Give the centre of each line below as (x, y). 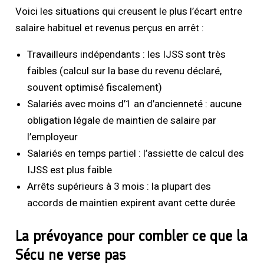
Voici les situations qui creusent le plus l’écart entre (129, 11)
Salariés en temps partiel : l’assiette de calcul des (136, 154)
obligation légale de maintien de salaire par (122, 121)
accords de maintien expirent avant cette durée (131, 203)
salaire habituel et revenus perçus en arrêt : (110, 28)
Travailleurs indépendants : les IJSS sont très (127, 55)
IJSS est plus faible (70, 170)
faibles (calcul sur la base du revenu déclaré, (125, 71)
